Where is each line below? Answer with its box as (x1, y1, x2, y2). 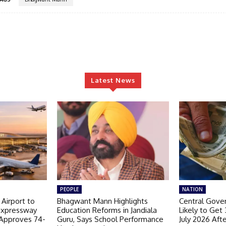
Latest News (91, 76, 135, 84)
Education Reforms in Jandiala (56, 205, 157, 215)
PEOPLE (60, 185, 79, 193)
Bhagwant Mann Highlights (56, 196, 148, 206)
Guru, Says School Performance (56, 214, 163, 224)
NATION (182, 185, 203, 193)
